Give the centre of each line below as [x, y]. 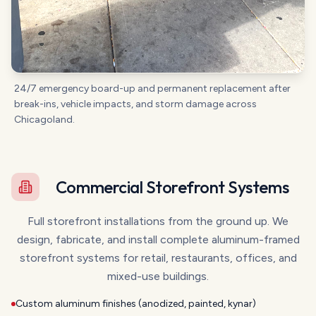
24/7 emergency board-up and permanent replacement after [152, 89]
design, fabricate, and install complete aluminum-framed [158, 240]
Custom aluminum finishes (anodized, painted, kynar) [136, 304]
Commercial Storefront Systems [172, 187]
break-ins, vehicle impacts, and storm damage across [135, 104]
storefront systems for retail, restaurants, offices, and [158, 258]
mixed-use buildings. [158, 276]
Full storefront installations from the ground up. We [158, 221]
